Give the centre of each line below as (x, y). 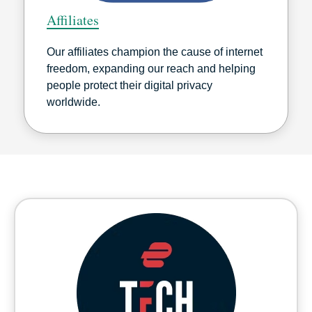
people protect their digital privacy (130, 86)
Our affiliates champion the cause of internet (155, 52)
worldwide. (73, 102)
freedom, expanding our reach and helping (151, 69)
